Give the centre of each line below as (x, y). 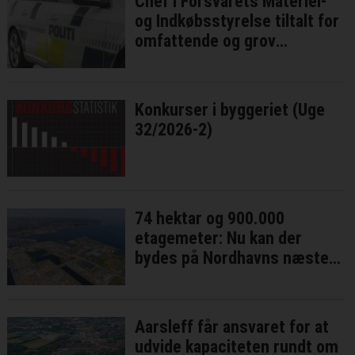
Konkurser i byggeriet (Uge (230, 110)
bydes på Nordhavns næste (232, 258)
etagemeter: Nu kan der (219, 239)
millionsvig (173, 61)
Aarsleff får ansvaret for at (232, 327)
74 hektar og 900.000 (210, 219)
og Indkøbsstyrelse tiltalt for (237, 21)
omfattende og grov (206, 41)
